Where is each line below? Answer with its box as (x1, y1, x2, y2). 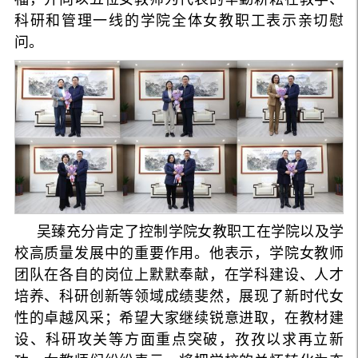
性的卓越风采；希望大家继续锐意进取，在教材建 (14, 309, 344, 326)
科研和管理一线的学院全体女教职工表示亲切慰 (14, 13, 344, 30)
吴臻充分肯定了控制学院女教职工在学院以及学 (36, 223, 344, 240)
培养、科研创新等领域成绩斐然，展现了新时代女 (14, 288, 344, 304)
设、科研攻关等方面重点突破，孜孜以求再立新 (14, 331, 344, 348)
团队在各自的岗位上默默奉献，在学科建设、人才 (14, 266, 344, 283)
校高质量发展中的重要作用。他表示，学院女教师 (14, 245, 344, 261)
